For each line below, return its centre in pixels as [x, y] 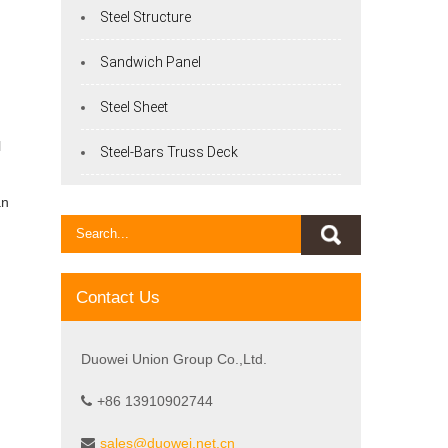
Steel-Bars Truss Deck [169, 152]
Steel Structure [145, 17]
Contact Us [118, 297]
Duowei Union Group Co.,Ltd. [174, 359]
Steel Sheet [134, 107]
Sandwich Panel [150, 62]
